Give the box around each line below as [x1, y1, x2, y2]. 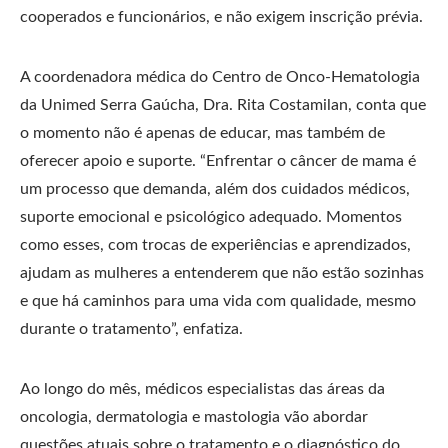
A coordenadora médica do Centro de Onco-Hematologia [20, 69, 420, 85]
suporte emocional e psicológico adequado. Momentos [20, 209, 402, 225]
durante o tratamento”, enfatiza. [20, 321, 243, 337]
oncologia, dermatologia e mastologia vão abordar [20, 409, 368, 425]
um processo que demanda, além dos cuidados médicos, [20, 181, 410, 197]
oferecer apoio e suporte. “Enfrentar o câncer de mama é [20, 153, 416, 169]
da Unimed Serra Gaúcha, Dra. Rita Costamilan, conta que [20, 97, 426, 113]
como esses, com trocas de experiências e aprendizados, [20, 237, 411, 253]
